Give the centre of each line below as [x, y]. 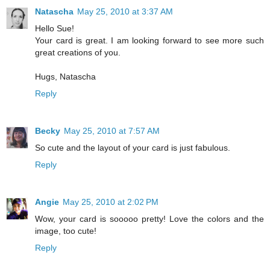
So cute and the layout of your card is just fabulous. [133, 148]
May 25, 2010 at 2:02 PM [111, 202]
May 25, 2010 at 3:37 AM [125, 12]
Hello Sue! [55, 29]
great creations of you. [78, 53]
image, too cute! [66, 231]
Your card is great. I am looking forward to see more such [149, 41]
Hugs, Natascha [65, 77]
